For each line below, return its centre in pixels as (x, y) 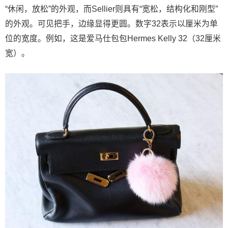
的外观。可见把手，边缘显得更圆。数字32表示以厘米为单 (111, 23)
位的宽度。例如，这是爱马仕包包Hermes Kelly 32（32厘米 (113, 38)
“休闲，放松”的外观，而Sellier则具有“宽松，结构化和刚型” (111, 9)
